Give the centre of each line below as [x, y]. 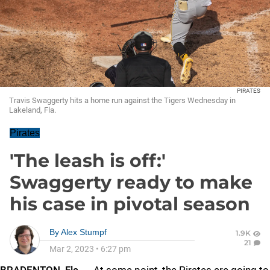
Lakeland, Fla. [33, 110]
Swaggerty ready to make [131, 182]
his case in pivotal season [130, 204]
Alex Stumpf [84, 232]
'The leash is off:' [88, 161]
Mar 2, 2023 [72, 249]
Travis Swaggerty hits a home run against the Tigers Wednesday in [122, 100]
